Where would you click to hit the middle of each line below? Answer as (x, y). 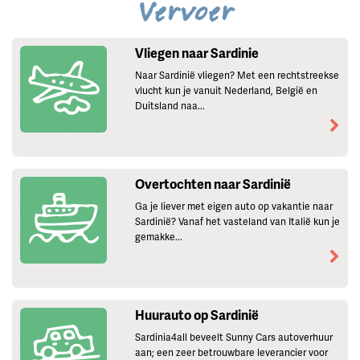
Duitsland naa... (170, 106)
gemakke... (158, 237)
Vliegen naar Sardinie (196, 53)
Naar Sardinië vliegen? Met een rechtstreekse (237, 76)
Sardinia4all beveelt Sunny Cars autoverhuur (233, 337)
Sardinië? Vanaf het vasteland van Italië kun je (237, 222)
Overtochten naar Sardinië (213, 184)
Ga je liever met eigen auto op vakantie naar (233, 207)
